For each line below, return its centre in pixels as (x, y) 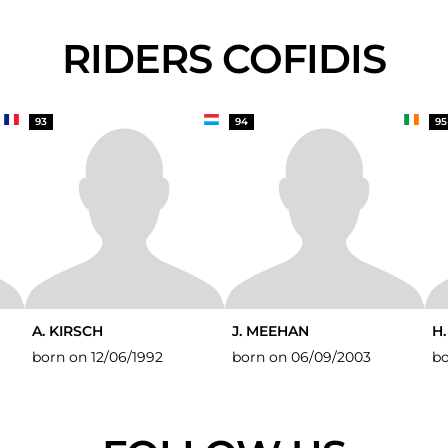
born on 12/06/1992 (97, 357)
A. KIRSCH (67, 331)
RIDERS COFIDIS (238, 58)
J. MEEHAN (270, 331)
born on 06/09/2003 (301, 357)
